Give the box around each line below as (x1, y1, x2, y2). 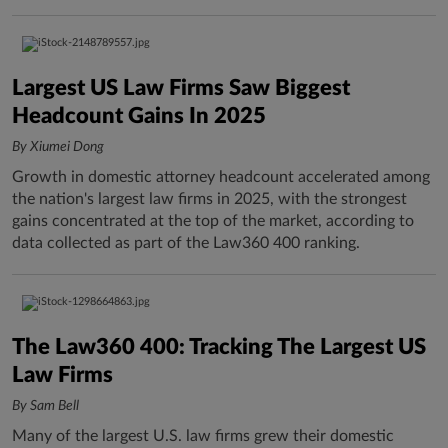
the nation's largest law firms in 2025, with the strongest (12, 191, 407, 207)
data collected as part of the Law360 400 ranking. (12, 235, 360, 251)
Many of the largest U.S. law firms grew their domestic (12, 428, 394, 444)
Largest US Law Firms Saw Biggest (12, 77, 350, 99)
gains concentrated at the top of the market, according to (12, 213, 414, 229)
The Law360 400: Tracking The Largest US (12, 336, 426, 358)
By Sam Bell (12, 399, 79, 413)
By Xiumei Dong (12, 140, 104, 154)
